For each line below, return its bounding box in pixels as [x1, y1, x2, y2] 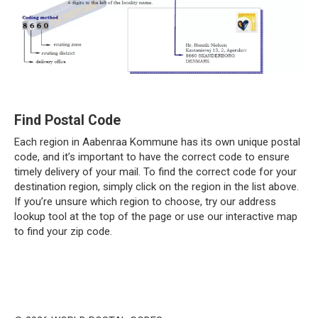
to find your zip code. [14, 224, 112, 238]
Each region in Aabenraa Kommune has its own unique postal [14, 135, 300, 148]
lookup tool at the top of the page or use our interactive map [14, 209, 297, 223]
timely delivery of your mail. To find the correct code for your [14, 165, 297, 178]
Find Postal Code [14, 112, 121, 129]
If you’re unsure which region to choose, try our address [14, 194, 276, 208]
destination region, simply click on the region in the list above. [14, 180, 299, 193]
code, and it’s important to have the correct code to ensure [14, 150, 290, 163]
